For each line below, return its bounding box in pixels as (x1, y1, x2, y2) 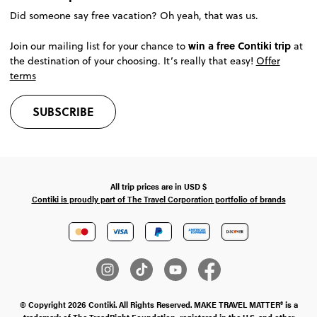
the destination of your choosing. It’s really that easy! (9, 53, 256, 68)
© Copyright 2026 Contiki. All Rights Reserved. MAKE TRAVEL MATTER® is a (19, 298, 298, 311)
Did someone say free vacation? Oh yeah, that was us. (9, 8, 258, 23)
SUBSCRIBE (32, 103, 93, 120)
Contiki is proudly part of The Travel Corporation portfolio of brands (31, 192, 286, 205)
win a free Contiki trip (188, 38, 291, 52)
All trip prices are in (110, 179, 182, 192)
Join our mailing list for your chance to (9, 38, 188, 53)
